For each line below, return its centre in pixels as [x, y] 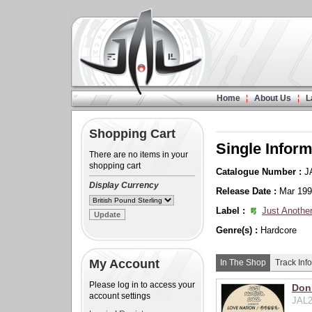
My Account [124, 264]
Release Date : [248, 191]
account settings [120, 296]
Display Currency [124, 185]
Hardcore [279, 230]
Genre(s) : [238, 230]
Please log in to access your [142, 285]
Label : [232, 211]
